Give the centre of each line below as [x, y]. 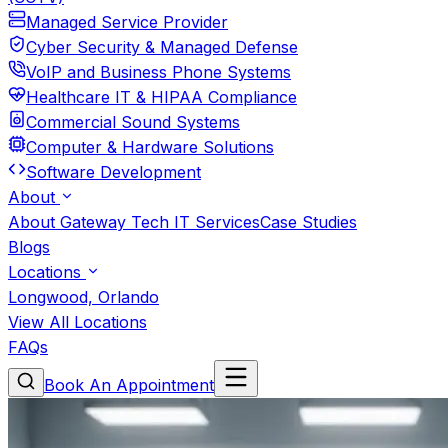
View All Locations [77, 322]
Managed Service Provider [127, 22]
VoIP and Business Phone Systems [158, 72]
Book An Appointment [129, 385]
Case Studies [308, 222]
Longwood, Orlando [83, 297]
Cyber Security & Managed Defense [162, 47]
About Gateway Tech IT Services [134, 222]
